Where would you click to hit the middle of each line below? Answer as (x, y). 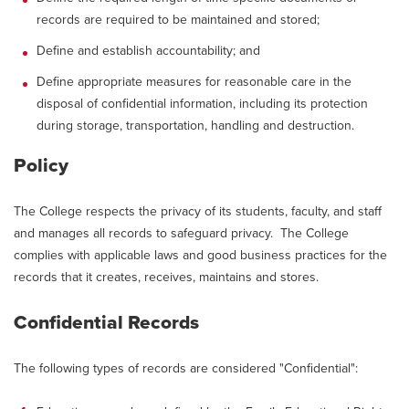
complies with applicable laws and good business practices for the (200, 255)
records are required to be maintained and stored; (178, 20)
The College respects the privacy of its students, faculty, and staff (198, 211)
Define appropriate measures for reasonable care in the (194, 82)
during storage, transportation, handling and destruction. (195, 126)
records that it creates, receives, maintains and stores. (166, 277)
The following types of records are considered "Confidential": (186, 368)
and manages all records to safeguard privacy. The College (181, 233)
